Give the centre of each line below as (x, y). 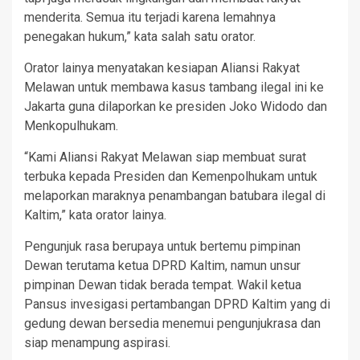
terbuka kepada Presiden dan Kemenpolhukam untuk (171, 177)
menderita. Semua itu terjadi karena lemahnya (150, 18)
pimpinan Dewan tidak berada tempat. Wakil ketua (163, 285)
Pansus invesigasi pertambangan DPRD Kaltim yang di (177, 305)
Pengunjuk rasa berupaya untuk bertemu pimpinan (162, 247)
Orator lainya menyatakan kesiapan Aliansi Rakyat (162, 68)
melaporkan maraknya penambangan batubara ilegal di (175, 196)
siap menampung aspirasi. (97, 343)
